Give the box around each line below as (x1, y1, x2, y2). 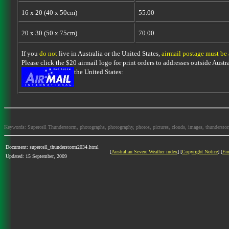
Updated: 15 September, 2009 (6, 153, 67, 159)
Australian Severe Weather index (111, 149, 177, 154)
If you (21, 50, 39, 57)
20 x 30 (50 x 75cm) (21, 29, 77, 37)
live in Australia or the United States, (57, 50, 162, 57)
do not (39, 50, 57, 57)
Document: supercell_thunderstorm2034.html (6, 144, 99, 150)
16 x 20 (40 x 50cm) (21, 9, 77, 16)
